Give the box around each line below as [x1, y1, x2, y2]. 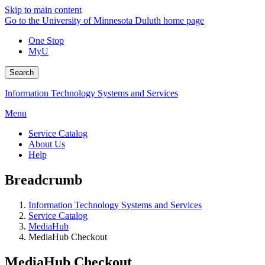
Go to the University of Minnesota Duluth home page [5, 15, 204, 25]
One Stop [28, 35, 64, 46]
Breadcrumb [5, 172, 82, 188]
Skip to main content [5, 5, 82, 15]
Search [9, 68, 34, 77]
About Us [28, 139, 65, 149]
